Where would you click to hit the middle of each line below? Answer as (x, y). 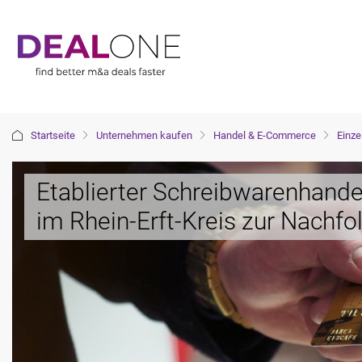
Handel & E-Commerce (265, 135)
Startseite (53, 135)
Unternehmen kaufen (144, 135)
